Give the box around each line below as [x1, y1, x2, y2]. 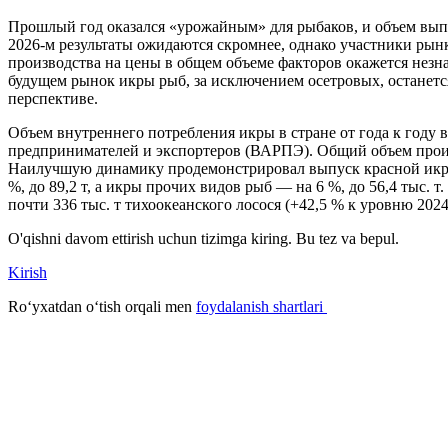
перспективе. [8, 89, 98, 107]
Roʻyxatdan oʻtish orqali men [8, 297, 196, 315]
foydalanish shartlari [196, 297, 327, 315]
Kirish [8, 263, 47, 281]
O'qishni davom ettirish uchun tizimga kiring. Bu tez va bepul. [8, 229, 399, 247]
